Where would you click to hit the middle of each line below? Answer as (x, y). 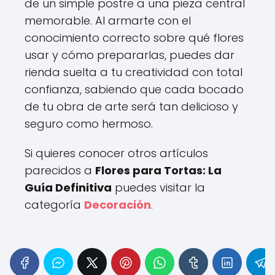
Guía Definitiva (68, 187)
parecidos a (60, 170)
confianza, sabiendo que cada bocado (134, 89)
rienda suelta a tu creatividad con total (134, 72)
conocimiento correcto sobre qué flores (134, 37)
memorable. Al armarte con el (108, 20)
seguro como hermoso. (89, 123)
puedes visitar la (158, 187)
